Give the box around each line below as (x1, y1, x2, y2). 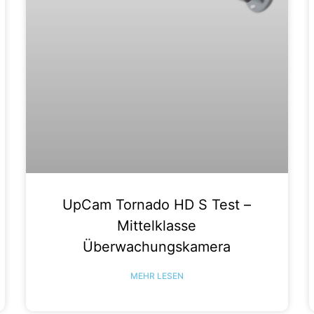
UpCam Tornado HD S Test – (62, 196, 252, 213)
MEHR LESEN (130, 270, 184, 281)
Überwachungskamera (83, 238, 231, 255)
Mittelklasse (117, 217, 197, 234)
